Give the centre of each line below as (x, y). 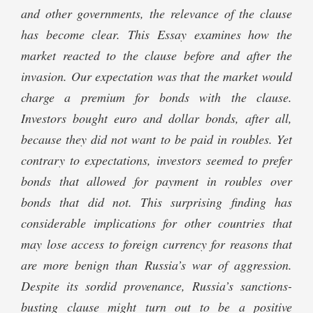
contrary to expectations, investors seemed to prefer (156, 160)
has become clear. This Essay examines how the (156, 35)
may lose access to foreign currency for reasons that (156, 244)
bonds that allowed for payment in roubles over (156, 181)
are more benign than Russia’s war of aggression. (156, 265)
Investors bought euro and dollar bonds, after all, (156, 118)
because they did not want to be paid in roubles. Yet (156, 139)
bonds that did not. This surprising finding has (156, 202)
